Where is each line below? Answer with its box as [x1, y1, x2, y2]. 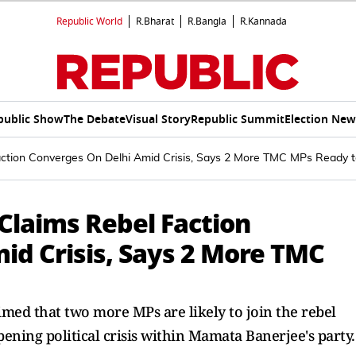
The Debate [63, 110, 126, 128]
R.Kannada [240, 14, 287, 29]
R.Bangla [188, 14, 226, 29]
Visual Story [125, 110, 191, 128]
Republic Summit [190, 110, 284, 128]
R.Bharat [136, 14, 174, 29]
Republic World [56, 14, 122, 29]
